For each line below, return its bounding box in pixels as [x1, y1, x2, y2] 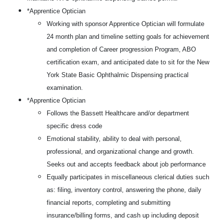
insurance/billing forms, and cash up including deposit [47, 212, 199, 219]
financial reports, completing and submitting [47, 199, 170, 206]
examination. [47, 84, 83, 91]
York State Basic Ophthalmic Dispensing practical [47, 71, 189, 79]
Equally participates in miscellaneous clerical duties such [47, 173, 209, 181]
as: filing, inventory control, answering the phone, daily [47, 186, 201, 193]
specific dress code [47, 122, 102, 130]
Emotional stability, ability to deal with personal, [47, 135, 182, 142]
